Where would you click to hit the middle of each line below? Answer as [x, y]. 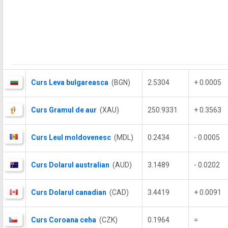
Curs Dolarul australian [70, 165]
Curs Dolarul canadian [69, 192]
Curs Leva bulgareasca [70, 82]
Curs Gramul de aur [64, 110]
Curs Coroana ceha [64, 220]
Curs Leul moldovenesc [71, 137]
